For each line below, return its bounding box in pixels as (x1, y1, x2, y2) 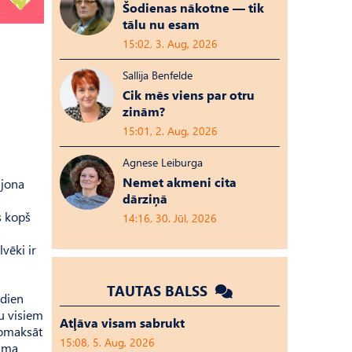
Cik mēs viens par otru (123, 86, 255, 103)
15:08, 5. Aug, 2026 (60, 335, 155, 350)
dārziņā (123, 190, 167, 207)
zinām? (123, 103, 165, 119)
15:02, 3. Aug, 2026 (123, 36, 218, 51)
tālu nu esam (123, 16, 200, 32)
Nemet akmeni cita (123, 174, 236, 190)
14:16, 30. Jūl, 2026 (123, 211, 217, 225)
